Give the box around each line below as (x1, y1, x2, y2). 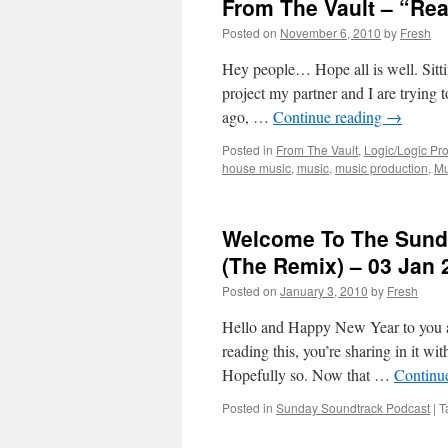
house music (222, 159, 291, 176)
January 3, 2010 (280, 282, 368, 299)
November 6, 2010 (280, 24, 381, 41)
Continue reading (273, 106, 386, 127)
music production (335, 159, 428, 176)
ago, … (222, 106, 273, 127)
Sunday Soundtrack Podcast (276, 399, 430, 416)
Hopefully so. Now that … (222, 364, 394, 385)
